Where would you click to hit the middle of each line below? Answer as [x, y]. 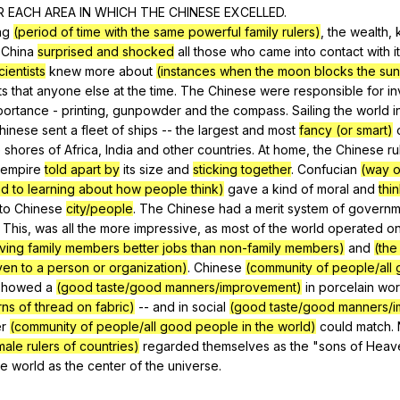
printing [83, 110]
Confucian [327, 169]
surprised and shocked [106, 51]
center [107, 365]
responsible [329, 90]
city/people [100, 208]
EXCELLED [254, 12]
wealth [369, 31]
